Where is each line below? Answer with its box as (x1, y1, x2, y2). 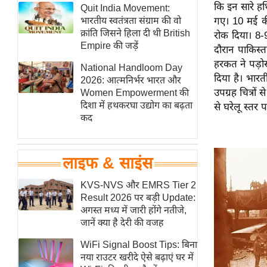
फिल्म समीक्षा (54, 21, 110, 33)
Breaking (54, 39, 100, 52)
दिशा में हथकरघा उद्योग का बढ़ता (80, 100, 193, 110)
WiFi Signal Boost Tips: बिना (80, 240, 197, 250)
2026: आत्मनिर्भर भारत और (80, 75, 181, 85)
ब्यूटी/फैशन (54, 110, 100, 123)
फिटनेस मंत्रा (54, 166, 105, 178)
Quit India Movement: (80, 3, 170, 13)
